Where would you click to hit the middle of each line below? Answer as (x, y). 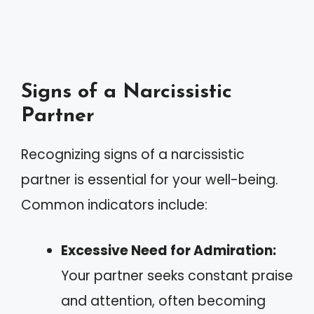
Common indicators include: (114, 205)
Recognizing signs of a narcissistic (133, 155)
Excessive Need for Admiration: (169, 250)
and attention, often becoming (163, 301)
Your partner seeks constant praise (177, 275)
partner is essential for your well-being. (150, 180)
